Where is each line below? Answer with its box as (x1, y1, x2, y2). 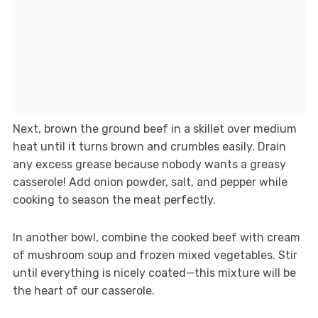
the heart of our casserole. (12, 284, 155, 298)
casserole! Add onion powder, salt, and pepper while (12, 175, 287, 190)
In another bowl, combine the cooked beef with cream (12, 231, 300, 245)
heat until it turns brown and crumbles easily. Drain (12, 140, 286, 154)
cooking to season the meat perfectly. (12, 193, 216, 207)
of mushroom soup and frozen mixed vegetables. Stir (12, 248, 297, 263)
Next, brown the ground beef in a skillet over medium (12, 122, 297, 136)
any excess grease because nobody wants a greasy (12, 158, 286, 172)
